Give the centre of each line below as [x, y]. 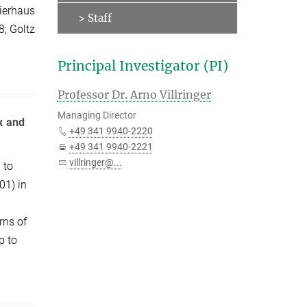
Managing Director [97, 115]
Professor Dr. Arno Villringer [134, 95]
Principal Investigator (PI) [143, 66]
